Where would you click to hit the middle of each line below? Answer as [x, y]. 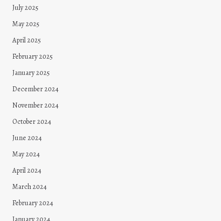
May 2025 [26, 24]
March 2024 [30, 187]
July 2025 [25, 8]
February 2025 [33, 57]
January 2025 [31, 73]
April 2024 [27, 171]
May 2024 [26, 154]
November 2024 [36, 106]
